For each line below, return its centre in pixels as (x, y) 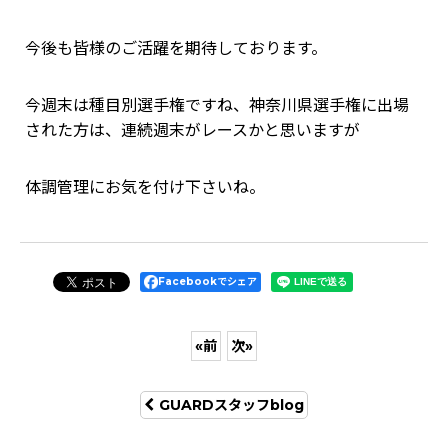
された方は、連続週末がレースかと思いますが (192, 131)
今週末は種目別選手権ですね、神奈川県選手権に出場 (217, 106)
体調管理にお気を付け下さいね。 (145, 188)
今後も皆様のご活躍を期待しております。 (176, 49)
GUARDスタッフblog (231, 405)
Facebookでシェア (208, 282)
